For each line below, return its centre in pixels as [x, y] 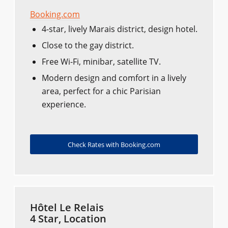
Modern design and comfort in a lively [114, 78]
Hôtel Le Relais [67, 207]
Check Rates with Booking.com [114, 144]
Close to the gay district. [88, 45]
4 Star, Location [68, 218]
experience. [64, 104]
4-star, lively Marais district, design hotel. [119, 29]
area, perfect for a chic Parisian [101, 91]
